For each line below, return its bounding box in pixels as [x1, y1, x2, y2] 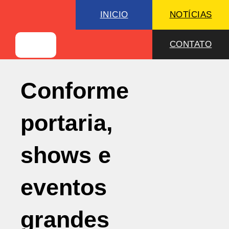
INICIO [100, 10, 128, 19]
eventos [20, 174, 107, 200]
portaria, [20, 110, 113, 136]
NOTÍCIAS [169, 10, 212, 19]
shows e [20, 142, 111, 168]
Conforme [20, 78, 129, 104]
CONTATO [169, 39, 212, 49]
